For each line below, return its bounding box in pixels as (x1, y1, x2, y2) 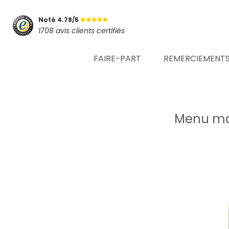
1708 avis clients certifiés (38, 25, 125, 36)
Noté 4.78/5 (38, 15, 80, 24)
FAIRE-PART (94, 53, 141, 64)
